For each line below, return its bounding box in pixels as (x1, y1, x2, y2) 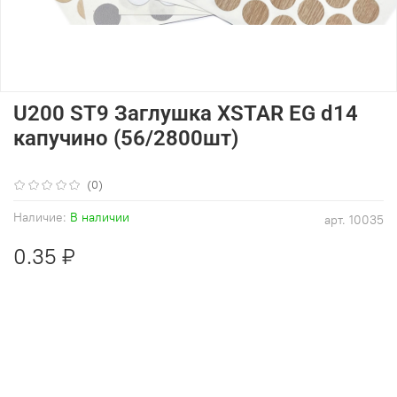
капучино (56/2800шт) (13, 125, 238, 151)
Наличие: (13, 208, 66, 225)
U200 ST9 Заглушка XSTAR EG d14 (13, 100, 358, 126)
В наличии (70, 208, 129, 225)
